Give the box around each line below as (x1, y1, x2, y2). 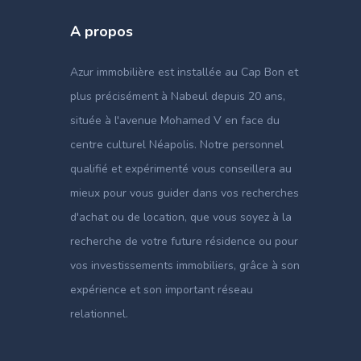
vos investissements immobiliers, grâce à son (70, 258, 300, 273)
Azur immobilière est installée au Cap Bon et (70, 64, 298, 80)
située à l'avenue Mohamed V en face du (70, 113, 280, 128)
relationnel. (70, 306, 128, 322)
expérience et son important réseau (70, 282, 253, 297)
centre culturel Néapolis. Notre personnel (70, 137, 284, 152)
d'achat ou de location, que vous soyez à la (70, 210, 292, 225)
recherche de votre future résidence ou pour (70, 234, 298, 249)
